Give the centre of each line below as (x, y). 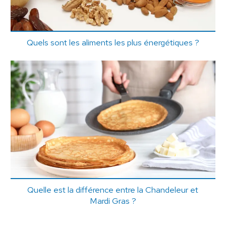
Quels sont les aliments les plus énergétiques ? (113, 43)
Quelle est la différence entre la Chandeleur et (113, 189)
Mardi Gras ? (113, 201)
